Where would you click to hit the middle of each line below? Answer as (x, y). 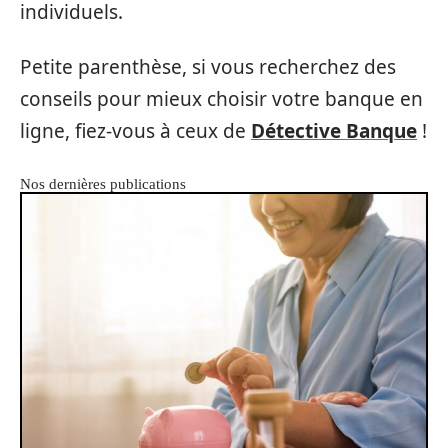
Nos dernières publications (103, 183)
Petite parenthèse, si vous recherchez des (208, 66)
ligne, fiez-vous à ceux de (135, 130)
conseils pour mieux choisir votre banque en (221, 98)
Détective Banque (334, 130)
